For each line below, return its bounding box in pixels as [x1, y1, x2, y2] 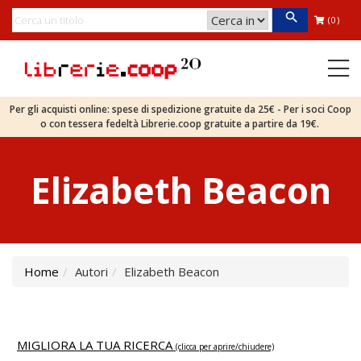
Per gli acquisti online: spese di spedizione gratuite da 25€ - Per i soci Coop [10, 102, 351, 116]
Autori [75, 263, 108, 280]
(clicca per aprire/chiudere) [176, 341, 274, 352]
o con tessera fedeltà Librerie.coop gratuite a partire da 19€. [39, 117, 322, 131]
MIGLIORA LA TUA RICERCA [17, 337, 176, 353]
